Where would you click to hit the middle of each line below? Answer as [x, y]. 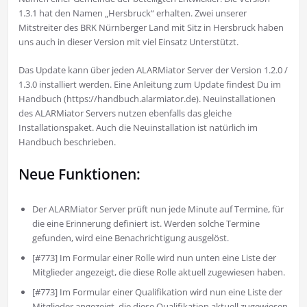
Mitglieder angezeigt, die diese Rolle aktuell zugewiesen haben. [158, 272]
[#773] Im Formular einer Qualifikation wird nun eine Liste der [157, 292]
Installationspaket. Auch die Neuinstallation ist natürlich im [138, 128]
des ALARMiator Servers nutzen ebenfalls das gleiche [125, 113]
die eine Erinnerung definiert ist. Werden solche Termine [146, 224]
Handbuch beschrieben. [67, 142]
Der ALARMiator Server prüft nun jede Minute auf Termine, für [158, 209]
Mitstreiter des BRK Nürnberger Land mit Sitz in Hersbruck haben [151, 28]
